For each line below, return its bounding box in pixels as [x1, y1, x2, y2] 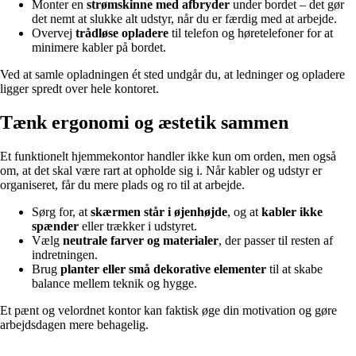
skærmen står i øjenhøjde [91, 204, 227, 219]
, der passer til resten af [219, 233, 333, 247]
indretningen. [32, 247, 98, 261]
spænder [32, 219, 79, 233]
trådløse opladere [75, 26, 168, 41]
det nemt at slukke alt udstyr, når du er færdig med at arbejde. [32, 12, 337, 26]
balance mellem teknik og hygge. [32, 276, 197, 290]
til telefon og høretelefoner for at [168, 26, 333, 41]
